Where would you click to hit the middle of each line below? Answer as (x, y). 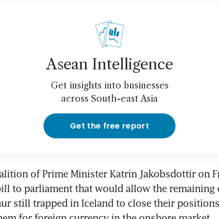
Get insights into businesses (109, 85)
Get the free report (109, 126)
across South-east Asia (109, 99)
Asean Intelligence (109, 64)
